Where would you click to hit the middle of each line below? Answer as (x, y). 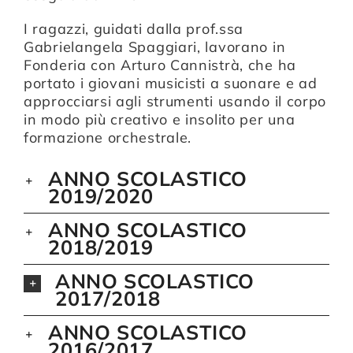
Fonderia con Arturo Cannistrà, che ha (160, 65)
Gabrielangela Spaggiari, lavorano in (155, 47)
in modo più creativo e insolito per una (160, 120)
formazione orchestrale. (108, 138)
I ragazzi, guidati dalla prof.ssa (134, 29)
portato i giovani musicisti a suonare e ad (171, 84)
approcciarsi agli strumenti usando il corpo (175, 102)
